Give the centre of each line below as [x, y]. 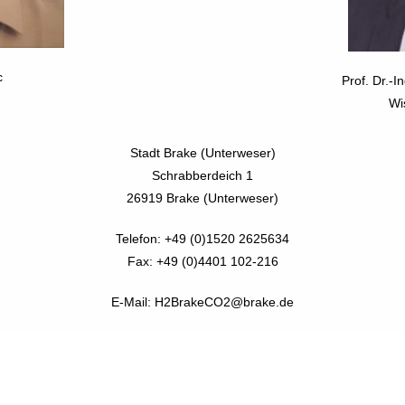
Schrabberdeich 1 [202, 175]
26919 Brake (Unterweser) [202, 198]
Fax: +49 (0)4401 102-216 [202, 261]
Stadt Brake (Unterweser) [202, 153]
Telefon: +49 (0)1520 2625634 [202, 239]
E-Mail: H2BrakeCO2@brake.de [202, 302]
